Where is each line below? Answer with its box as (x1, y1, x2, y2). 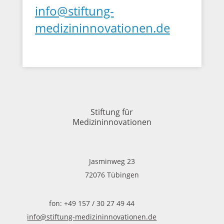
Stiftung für (90, 106, 133, 117)
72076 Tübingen (84, 170, 139, 179)
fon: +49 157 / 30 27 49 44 (49, 198, 135, 208)
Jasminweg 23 (88, 156, 135, 166)
